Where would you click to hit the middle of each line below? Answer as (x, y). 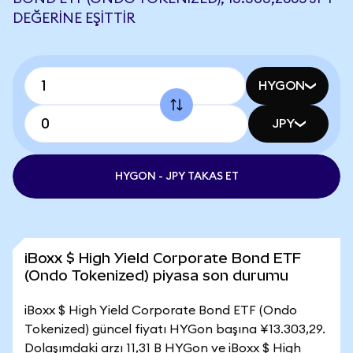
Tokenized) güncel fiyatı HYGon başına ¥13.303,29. (175, 329)
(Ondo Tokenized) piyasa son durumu (156, 275)
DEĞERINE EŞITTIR (74, 18)
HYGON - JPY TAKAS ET (176, 176)
